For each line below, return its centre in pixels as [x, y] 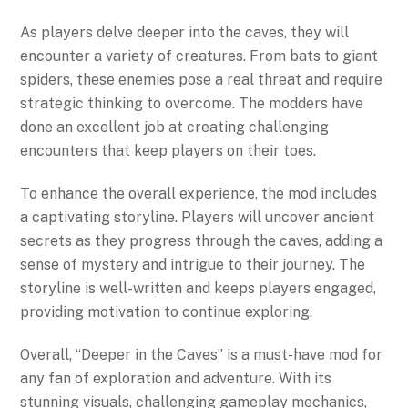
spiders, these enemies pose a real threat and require [202, 80]
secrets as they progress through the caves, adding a [202, 241]
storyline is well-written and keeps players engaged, [199, 289]
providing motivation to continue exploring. [167, 312]
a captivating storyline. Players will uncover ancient [198, 218]
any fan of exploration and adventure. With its [176, 378]
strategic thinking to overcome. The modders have [192, 104]
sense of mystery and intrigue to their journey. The [193, 265]
